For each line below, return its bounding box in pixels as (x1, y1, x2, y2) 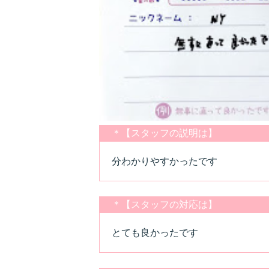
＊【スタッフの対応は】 (111, 199, 217, 210)
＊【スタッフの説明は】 (111, 127, 217, 138)
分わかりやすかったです (111, 156, 217, 166)
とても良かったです (111, 227, 198, 238)
